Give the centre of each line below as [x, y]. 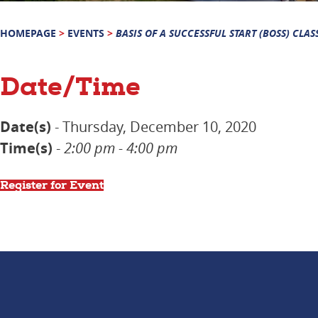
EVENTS [86, 33]
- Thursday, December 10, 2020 [154, 126]
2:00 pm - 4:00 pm [121, 148]
